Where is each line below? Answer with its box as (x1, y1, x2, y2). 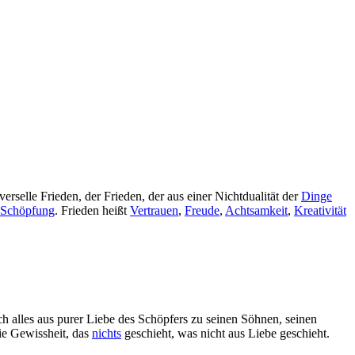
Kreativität (294, 203, 346, 217)
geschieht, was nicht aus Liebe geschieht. (121, 326, 330, 340)
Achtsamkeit (225, 203, 288, 217)
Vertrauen (130, 203, 178, 217)
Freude (185, 203, 219, 217)
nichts (92, 326, 121, 340)
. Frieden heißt (55, 203, 130, 217)
